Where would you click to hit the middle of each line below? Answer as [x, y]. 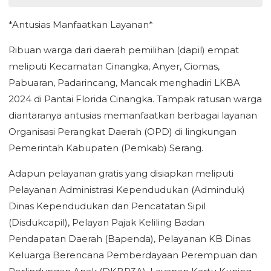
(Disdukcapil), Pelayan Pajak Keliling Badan [106, 222]
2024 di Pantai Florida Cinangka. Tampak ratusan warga [135, 99]
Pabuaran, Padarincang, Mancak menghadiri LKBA [124, 83]
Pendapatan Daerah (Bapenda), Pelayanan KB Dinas [129, 239]
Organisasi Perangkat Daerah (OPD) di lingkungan [122, 132]
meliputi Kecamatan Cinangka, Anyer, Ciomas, [114, 66]
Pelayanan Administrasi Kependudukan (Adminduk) [127, 190]
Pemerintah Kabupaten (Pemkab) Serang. [106, 148]
